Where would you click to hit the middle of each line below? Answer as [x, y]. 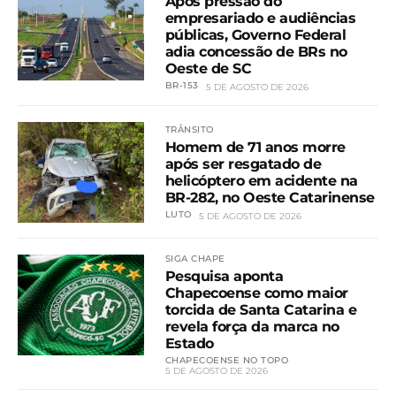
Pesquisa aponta [224, 277]
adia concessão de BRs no [256, 51]
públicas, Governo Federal [255, 34]
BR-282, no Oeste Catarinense [270, 198]
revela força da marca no [252, 327]
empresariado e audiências [260, 18]
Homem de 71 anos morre [255, 148]
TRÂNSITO [189, 130]
